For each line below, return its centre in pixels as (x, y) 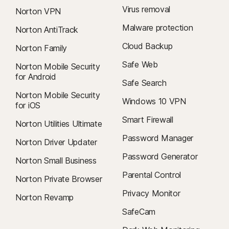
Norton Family (41, 48)
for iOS (28, 105)
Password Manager (158, 138)
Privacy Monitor (151, 193)
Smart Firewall (148, 119)
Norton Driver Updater (56, 142)
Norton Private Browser (59, 179)
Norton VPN (38, 11)
